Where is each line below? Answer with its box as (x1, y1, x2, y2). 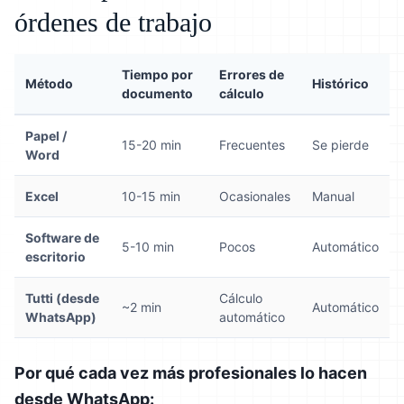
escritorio (25, 248, 86, 264)
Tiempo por (122, 66, 193, 82)
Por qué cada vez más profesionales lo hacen (14, 363, 367, 382)
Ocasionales (219, 188, 290, 204)
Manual (312, 188, 354, 204)
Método (25, 75, 73, 91)
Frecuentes (219, 136, 285, 152)
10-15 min (122, 188, 180, 204)
